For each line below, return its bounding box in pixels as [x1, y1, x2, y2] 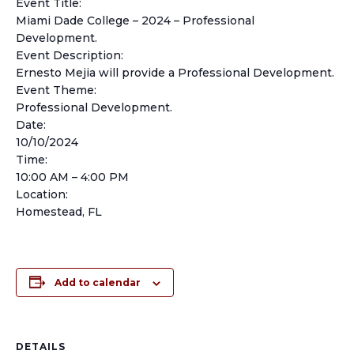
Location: [16, 187, 68, 201]
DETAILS [16, 341, 66, 352]
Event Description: [16, 48, 123, 62]
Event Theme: [16, 83, 96, 97]
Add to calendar [55, 277, 141, 288]
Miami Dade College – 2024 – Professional [16, 13, 254, 28]
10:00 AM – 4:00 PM [16, 170, 129, 184]
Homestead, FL [16, 205, 102, 219]
